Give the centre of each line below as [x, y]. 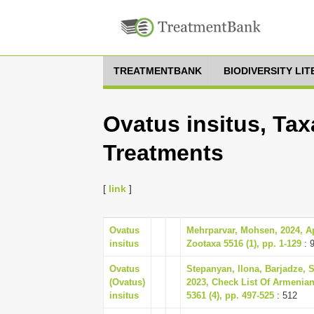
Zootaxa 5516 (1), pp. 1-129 [244, 244]
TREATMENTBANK [158, 71]
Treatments [163, 153]
